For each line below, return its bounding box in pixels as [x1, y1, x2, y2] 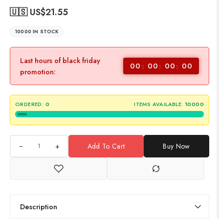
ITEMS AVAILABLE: [134, 100, 183, 108]
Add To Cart [87, 141, 125, 151]
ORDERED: [15, 100, 44, 108]
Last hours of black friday [20, 55, 100, 66]
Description [20, 201, 57, 212]
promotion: [20, 66, 56, 77]
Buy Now [163, 141, 190, 151]
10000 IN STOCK [15, 28, 58, 35]
